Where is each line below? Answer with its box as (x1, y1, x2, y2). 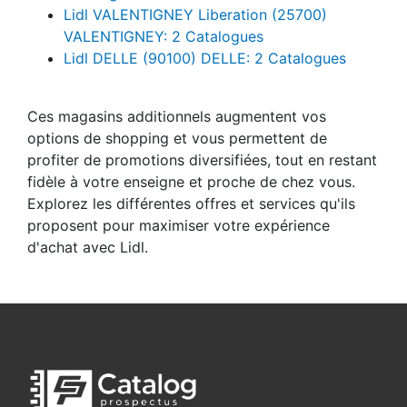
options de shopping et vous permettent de (27, 146, 327, 165)
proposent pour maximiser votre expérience (27, 233, 330, 253)
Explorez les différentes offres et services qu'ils (27, 212, 355, 231)
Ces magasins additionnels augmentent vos (27, 124, 326, 144)
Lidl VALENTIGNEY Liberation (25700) (64, 23, 327, 42)
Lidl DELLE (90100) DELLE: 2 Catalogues (64, 66, 346, 85)
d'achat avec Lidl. (27, 255, 148, 274)
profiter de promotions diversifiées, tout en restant (27, 168, 377, 187)
